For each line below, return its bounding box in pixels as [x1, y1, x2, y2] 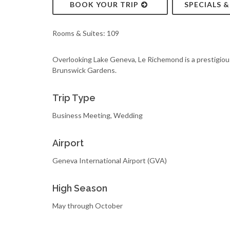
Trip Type [52, 92, 95, 103]
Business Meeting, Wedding [52, 111, 143, 120]
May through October [52, 201, 123, 210]
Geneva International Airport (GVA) [52, 156, 167, 165]
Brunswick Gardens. [52, 66, 117, 74]
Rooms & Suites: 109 [52, 29, 119, 37]
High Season [52, 183, 107, 194]
